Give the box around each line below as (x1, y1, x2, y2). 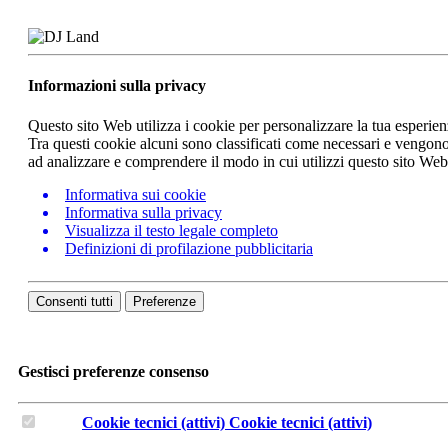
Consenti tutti (36, 293, 113, 309)
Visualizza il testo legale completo (65, 221, 278, 239)
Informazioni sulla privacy (28, 77, 206, 95)
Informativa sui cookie (65, 185, 206, 203)
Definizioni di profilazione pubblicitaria (65, 239, 313, 257)
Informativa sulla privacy (65, 203, 222, 221)
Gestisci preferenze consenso (18, 362, 209, 380)
